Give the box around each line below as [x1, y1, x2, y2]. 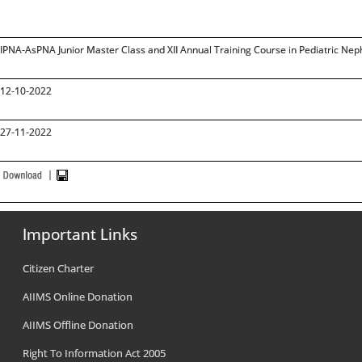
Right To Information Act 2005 [23, 346, 166, 360]
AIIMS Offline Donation [23, 318, 134, 332]
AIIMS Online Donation [23, 289, 133, 304]
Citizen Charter [23, 261, 95, 276]
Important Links [23, 224, 138, 245]
